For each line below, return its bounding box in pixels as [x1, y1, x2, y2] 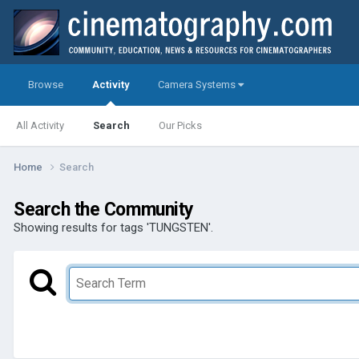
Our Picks [159, 119, 202, 131]
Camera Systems [158, 79, 238, 91]
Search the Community [14, 198, 194, 220]
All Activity [16, 119, 64, 131]
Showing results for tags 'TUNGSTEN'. [14, 220, 213, 235]
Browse [28, 79, 63, 91]
